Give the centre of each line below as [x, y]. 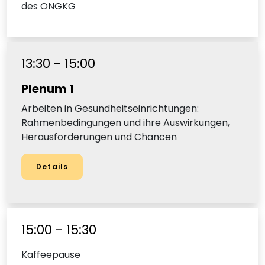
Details [52, 167]
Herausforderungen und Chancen [99, 137]
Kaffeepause [51, 255]
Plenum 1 [48, 89]
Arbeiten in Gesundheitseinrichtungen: [110, 109]
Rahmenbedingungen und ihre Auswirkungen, [125, 123]
